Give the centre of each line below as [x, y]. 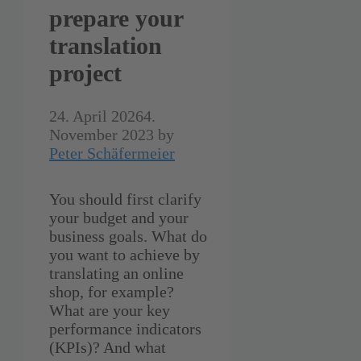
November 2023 [102, 135]
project [85, 73]
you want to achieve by [124, 255]
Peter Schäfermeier [112, 154]
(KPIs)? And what [108, 348]
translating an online [116, 274]
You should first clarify [125, 199]
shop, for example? [112, 292]
